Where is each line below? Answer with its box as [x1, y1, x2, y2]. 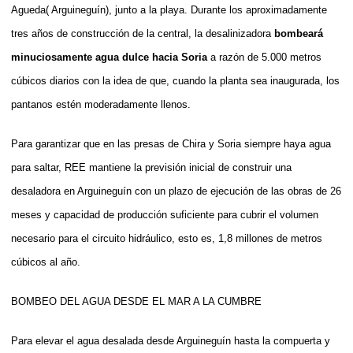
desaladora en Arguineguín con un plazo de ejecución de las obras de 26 [11, 184, 341, 197]
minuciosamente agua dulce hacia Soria [11, 50, 207, 63]
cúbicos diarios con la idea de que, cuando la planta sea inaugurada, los [11, 74, 340, 87]
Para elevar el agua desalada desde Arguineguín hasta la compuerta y [11, 334, 330, 347]
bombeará [274, 27, 323, 39]
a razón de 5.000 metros [207, 50, 321, 63]
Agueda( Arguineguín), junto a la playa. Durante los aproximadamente [11, 3, 327, 16]
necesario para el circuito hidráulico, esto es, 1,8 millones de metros [11, 232, 322, 244]
